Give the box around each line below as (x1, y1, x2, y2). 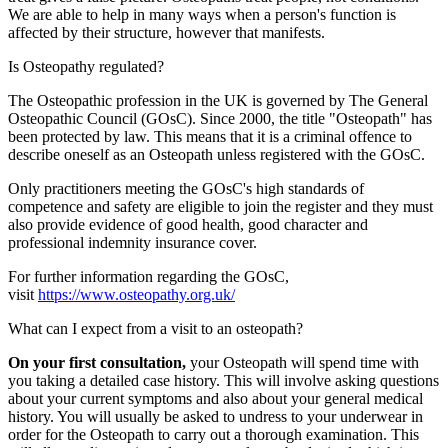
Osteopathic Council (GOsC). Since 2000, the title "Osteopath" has (8, 110, 432, 128)
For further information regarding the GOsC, (8, 268, 289, 286)
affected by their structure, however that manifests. (8, 24, 325, 42)
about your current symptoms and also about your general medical (8, 390, 423, 408)
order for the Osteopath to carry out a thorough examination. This (8, 426, 419, 444)
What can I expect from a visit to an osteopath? (8, 320, 303, 338)
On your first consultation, (8, 354, 186, 372)
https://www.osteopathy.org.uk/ (38, 286, 235, 304)
